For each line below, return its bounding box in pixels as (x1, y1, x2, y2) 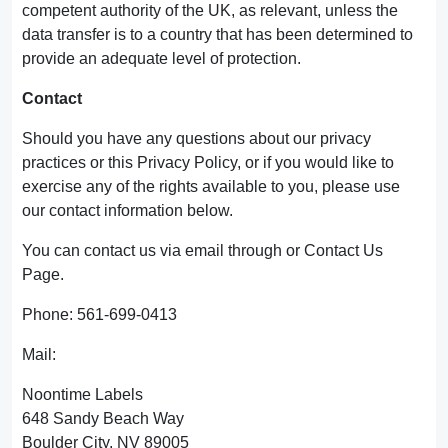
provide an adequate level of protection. (22, 50, 301, 67)
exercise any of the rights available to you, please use (22, 178, 400, 195)
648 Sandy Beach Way (22, 410, 184, 427)
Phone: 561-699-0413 (22, 306, 177, 323)
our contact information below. (22, 202, 233, 219)
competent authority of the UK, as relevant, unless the (22, 2, 398, 19)
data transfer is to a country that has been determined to (22, 26, 413, 43)
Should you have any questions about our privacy (22, 130, 371, 147)
